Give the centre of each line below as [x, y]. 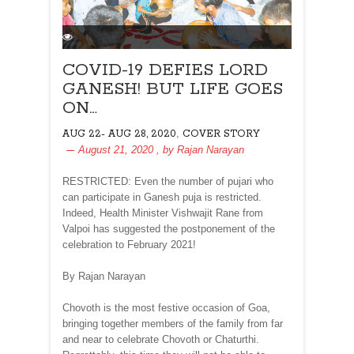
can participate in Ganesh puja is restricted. [162, 198]
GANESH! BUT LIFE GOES [173, 90]
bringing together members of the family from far [173, 324]
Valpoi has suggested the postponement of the [169, 229]
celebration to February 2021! [129, 245]
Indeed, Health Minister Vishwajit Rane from [163, 213]
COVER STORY [221, 134]
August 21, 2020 [116, 150]
